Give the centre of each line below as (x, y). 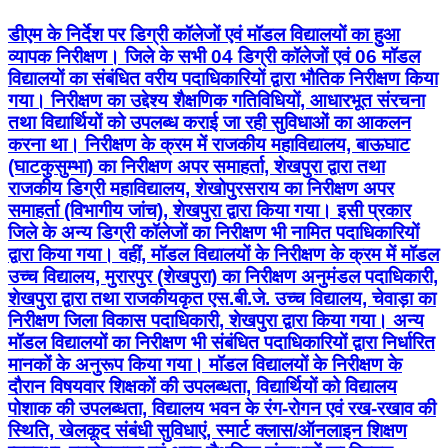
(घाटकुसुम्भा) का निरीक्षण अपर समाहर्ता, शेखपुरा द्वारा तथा (196, 166)
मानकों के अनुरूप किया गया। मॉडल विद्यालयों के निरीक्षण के (205, 364)
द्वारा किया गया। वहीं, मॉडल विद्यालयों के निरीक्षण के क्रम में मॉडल (223, 254)
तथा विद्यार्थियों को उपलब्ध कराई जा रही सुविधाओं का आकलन (209, 122)
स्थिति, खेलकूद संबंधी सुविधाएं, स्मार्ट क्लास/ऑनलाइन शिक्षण (207, 430)
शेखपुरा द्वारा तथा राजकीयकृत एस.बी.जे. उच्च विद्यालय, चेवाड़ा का (222, 298)
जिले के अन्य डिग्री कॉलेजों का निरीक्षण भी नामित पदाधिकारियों (213, 232)
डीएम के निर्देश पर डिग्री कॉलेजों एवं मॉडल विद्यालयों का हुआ (204, 34)
